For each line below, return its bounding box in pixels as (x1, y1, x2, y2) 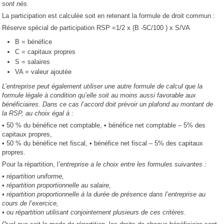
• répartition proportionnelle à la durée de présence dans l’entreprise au (2, 190, 206, 198)
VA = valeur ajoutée (15, 68, 72, 76)
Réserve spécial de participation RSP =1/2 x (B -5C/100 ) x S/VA (2, 24, 190, 32)
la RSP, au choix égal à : (2, 109, 74, 117)
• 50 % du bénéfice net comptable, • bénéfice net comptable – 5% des (2, 121, 206, 129)
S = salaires (15, 58, 50, 66)
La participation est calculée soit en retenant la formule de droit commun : (2, 12, 215, 20)
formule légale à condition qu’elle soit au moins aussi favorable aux (2, 91, 196, 99)
